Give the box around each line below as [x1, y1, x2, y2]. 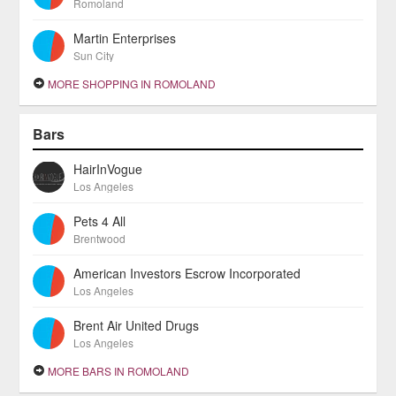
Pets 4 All [73, 212, 126, 230]
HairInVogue [73, 160, 143, 178]
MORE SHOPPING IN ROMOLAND [45, 76, 217, 91]
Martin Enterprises [73, 29, 177, 47]
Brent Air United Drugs [73, 316, 200, 334]
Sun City [73, 48, 115, 63]
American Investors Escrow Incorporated [73, 264, 301, 282]
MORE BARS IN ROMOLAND [45, 363, 190, 378]
